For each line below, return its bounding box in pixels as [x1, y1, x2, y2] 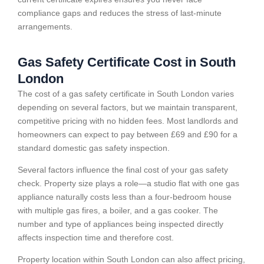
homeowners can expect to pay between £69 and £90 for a [18, 129, 237, 139]
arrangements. [18, 22, 72, 32]
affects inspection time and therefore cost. [18, 232, 174, 242]
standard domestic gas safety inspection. [18, 143, 170, 153]
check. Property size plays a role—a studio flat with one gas [18, 178, 239, 188]
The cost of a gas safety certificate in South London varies [18, 88, 234, 98]
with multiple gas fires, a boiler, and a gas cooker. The [18, 205, 218, 215]
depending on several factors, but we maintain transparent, [18, 102, 237, 112]
